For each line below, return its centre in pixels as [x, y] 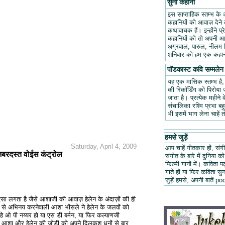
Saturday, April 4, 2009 [104, 147]
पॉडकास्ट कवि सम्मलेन [195, 70]
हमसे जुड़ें [176, 137]
